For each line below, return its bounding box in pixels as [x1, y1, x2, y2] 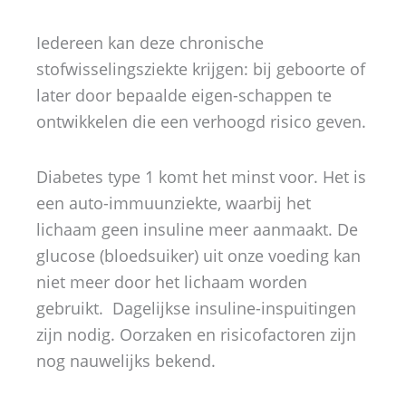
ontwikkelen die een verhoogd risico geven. [36, 111, 366, 133]
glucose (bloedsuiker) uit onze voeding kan [36, 244, 361, 266]
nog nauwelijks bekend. [36, 349, 216, 372]
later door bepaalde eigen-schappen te [36, 84, 332, 107]
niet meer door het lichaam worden [36, 270, 307, 293]
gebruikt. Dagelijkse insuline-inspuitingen [36, 296, 356, 319]
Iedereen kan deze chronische [36, 32, 264, 54]
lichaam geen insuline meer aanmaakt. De [36, 217, 358, 240]
